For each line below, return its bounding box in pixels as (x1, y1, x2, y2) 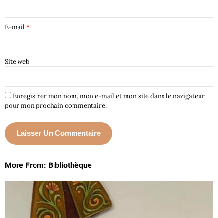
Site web (5, 57, 30, 66)
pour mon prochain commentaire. (5, 101, 107, 109)
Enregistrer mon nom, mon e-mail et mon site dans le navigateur (13, 91, 205, 100)
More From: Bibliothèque (5, 160, 92, 170)
